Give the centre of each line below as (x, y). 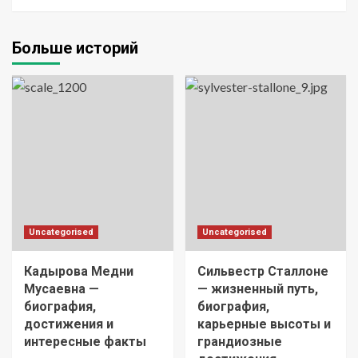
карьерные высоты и (264, 324)
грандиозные (239, 342)
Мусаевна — (62, 289)
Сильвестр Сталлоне (263, 271)
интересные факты (85, 342)
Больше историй (75, 48)
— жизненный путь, (257, 289)
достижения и (69, 324)
